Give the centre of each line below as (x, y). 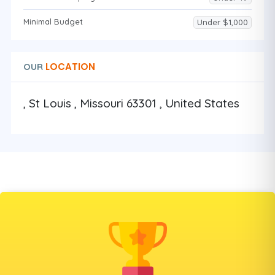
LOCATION (69, 67)
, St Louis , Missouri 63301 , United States (131, 103)
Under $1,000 (223, 22)
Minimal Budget (53, 21)
